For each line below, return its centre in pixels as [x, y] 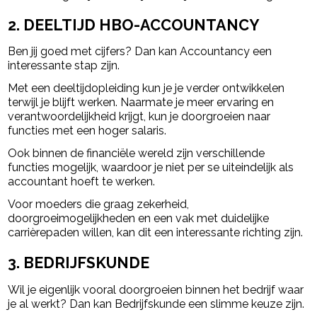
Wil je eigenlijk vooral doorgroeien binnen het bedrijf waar [156, 289]
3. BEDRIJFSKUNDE [79, 263]
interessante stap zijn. [64, 66]
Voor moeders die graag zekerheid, [99, 204]
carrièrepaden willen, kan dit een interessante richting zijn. [156, 233]
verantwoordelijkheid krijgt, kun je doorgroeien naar [139, 117]
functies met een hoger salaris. [87, 131]
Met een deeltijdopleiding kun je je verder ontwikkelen [146, 88]
